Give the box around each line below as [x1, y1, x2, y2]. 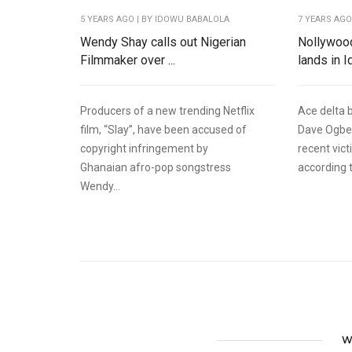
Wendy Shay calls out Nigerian [80, 35, 246, 50]
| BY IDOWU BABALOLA [134, 14, 229, 25]
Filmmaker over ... [80, 53, 175, 68]
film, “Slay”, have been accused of [80, 123, 247, 137]
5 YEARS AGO [80, 14, 134, 25]
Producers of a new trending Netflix [80, 104, 255, 118]
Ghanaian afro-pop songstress [80, 161, 231, 174]
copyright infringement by [80, 142, 208, 156]
